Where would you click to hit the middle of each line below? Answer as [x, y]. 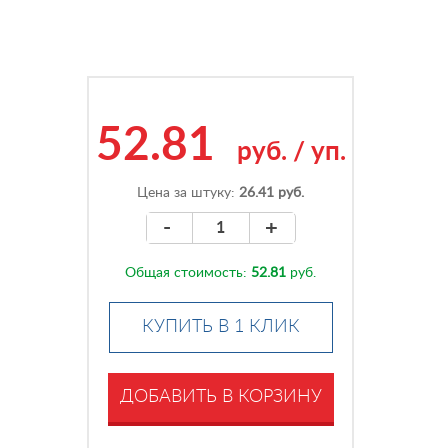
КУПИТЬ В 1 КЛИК [220, 327]
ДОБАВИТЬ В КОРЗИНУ [220, 397]
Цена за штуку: [188, 193]
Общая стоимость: [188, 273]
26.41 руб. [272, 193]
